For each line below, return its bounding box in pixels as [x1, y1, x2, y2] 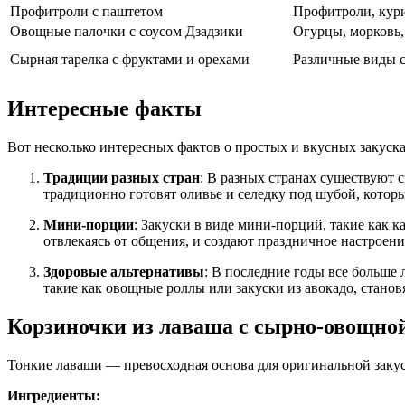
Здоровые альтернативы [43, 264, 204, 280]
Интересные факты [7, 97, 202, 121]
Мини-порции [43, 217, 134, 233]
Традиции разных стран [43, 170, 200, 186]
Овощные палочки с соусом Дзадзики [10, 24, 243, 40]
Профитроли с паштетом [10, 4, 163, 20]
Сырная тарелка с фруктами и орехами [10, 52, 250, 68]
